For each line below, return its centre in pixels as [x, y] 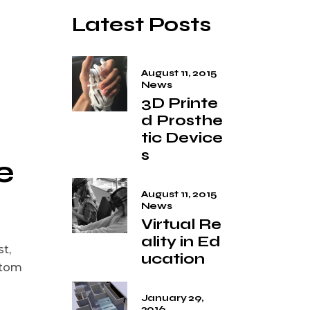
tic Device [182, 137]
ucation [173, 259]
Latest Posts [141, 24]
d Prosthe [182, 120]
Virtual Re [181, 225]
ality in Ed [181, 242]
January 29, [172, 298]
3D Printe [179, 103]
